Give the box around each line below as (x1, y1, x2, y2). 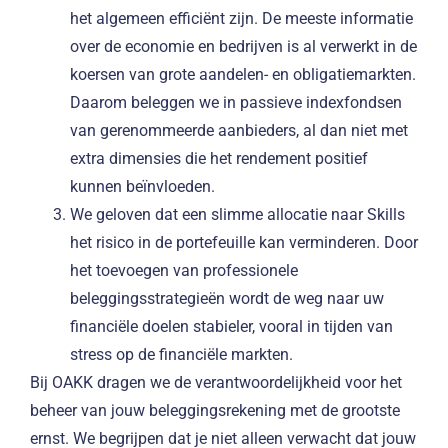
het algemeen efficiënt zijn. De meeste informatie (70, 8, 413, 28)
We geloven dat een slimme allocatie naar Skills (70, 204, 405, 224)
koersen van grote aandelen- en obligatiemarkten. (70, 64, 416, 84)
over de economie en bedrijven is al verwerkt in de (70, 36, 417, 56)
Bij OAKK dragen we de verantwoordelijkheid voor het (30, 372, 402, 392)
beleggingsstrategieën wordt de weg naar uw (70, 288, 384, 308)
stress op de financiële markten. (70, 344, 293, 364)
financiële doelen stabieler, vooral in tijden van (70, 316, 393, 336)
